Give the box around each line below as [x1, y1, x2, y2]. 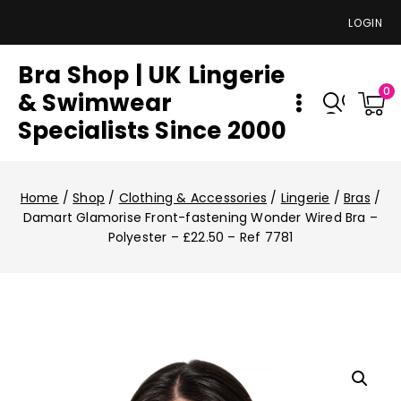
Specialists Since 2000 [18, 114, 287, 147]
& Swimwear [18, 86, 172, 119]
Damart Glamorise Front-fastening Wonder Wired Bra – [22, 208, 379, 226]
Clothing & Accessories [118, 188, 268, 207]
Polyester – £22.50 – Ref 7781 [107, 227, 294, 246]
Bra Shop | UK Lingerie [18, 58, 286, 91]
